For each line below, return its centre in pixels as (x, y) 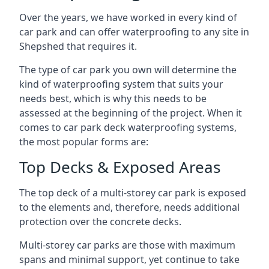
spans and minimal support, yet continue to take (129, 259)
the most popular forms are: (84, 142)
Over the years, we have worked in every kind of (128, 17)
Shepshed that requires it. (78, 46)
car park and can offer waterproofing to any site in (134, 32)
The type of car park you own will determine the (128, 70)
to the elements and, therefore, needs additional (129, 207)
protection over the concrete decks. (100, 222)
